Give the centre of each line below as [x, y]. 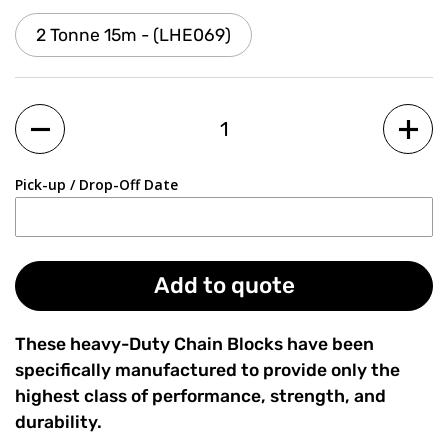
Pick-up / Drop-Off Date [96, 184]
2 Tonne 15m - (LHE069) [133, 35]
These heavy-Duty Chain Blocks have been [194, 344]
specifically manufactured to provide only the [207, 370]
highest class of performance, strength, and [200, 396]
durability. [58, 422]
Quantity [51, 117]
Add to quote [224, 285]
